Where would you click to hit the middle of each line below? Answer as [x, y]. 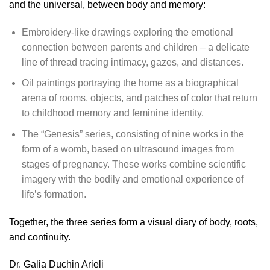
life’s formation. [54, 194]
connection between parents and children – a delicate [135, 47]
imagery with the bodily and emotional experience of [132, 179]
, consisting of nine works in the [177, 134]
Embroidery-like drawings [76, 32]
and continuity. [40, 237]
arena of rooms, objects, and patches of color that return [139, 98]
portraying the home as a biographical [157, 83]
